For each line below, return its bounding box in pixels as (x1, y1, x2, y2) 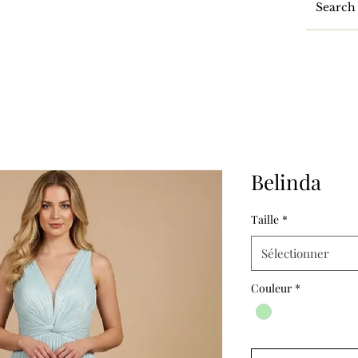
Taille (251, 212, 279, 227)
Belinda (251, 168, 321, 196)
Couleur (251, 280, 292, 296)
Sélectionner (261, 245, 329, 261)
